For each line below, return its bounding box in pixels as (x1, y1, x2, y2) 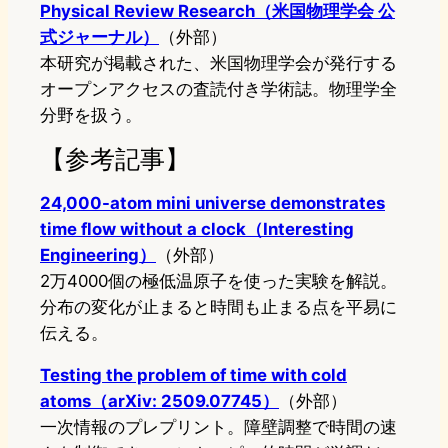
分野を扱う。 (40, 105, 142, 126)
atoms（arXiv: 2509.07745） (40, 391, 279, 412)
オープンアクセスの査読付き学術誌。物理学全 (40, 79, 397, 100)
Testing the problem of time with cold (40, 365, 347, 386)
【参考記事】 (40, 143, 190, 175)
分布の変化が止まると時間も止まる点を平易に (40, 297, 397, 318)
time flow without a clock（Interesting (40, 219, 354, 240)
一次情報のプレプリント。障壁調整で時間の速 (40, 417, 397, 438)
